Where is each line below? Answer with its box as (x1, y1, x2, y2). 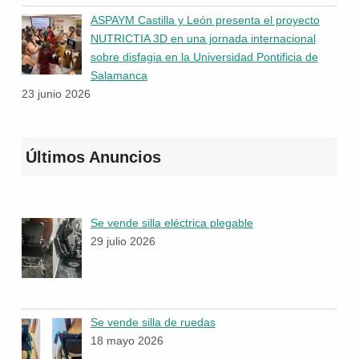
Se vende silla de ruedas (90, 316, 216, 329)
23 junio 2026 (21, 87, 91, 100)
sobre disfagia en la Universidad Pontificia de (90, 50, 318, 63)
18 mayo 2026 (90, 334, 163, 348)
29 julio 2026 (90, 235, 155, 248)
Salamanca (90, 68, 147, 82)
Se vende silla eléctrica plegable (90, 216, 253, 230)
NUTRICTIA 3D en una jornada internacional (90, 31, 316, 45)
